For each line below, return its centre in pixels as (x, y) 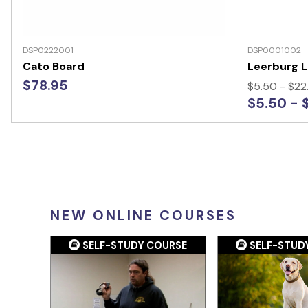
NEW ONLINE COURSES (143, 215)
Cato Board (54, 66)
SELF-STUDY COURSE (135, 245)
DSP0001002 (274, 50)
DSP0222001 (48, 50)
